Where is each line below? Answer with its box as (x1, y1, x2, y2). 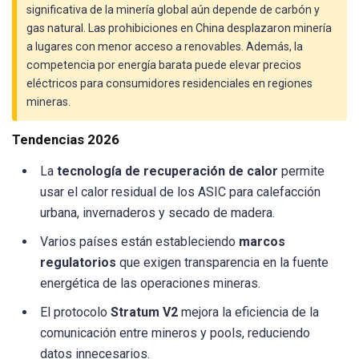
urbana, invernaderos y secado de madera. (40, 205, 275, 221)
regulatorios (40, 255, 116, 271)
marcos (239, 234, 285, 250)
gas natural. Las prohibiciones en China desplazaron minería (26, 22, 332, 35)
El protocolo (40, 305, 111, 321)
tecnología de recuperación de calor (57, 163, 278, 179)
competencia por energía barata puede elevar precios (26, 58, 301, 72)
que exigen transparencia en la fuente (116, 255, 329, 271)
